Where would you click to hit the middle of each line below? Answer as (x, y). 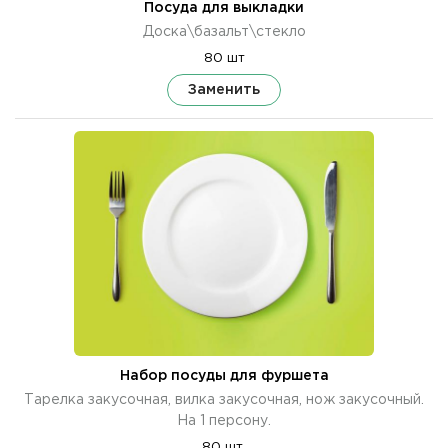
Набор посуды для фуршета (224, 375)
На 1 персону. (224, 420)
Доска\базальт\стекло (224, 31)
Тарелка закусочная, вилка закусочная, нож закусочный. (224, 399)
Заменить (224, 89)
